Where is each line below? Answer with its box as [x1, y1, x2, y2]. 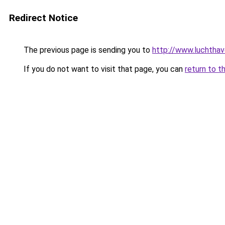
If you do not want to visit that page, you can [22, 64, 185, 74]
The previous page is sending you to [22, 45, 152, 55]
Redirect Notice [9, 12, 78, 24]
